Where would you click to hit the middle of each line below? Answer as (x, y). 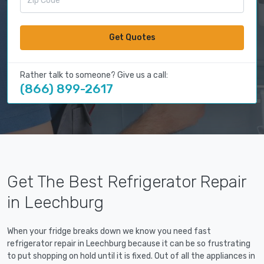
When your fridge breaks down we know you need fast (109, 232)
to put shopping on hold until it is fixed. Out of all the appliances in (131, 256)
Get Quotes (132, 38)
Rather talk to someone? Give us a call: (94, 75)
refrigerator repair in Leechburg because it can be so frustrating (129, 244)
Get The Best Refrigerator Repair (126, 182)
